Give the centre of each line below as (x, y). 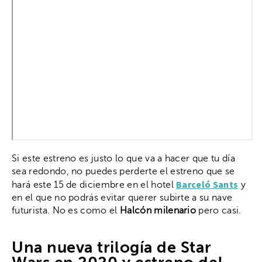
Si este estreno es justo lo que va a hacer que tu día (123, 159)
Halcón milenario (158, 211)
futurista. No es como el (66, 211)
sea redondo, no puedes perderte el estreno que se (123, 172)
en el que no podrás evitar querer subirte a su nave (122, 198)
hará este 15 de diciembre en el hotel (94, 185)
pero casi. (219, 211)
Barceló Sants (207, 185)
